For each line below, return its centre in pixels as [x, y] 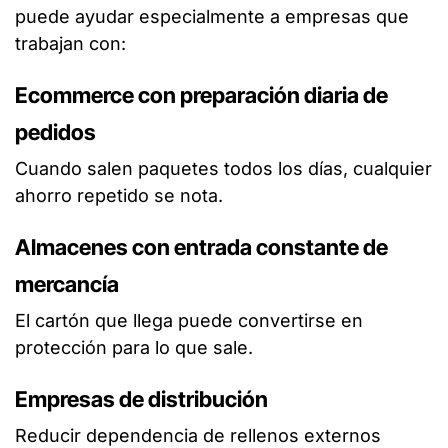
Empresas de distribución [141, 398]
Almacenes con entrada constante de [201, 246]
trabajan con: [70, 43]
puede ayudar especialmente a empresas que [212, 16]
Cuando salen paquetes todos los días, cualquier [223, 168]
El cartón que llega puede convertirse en [189, 320]
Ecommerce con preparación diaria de [201, 94]
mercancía [67, 283]
